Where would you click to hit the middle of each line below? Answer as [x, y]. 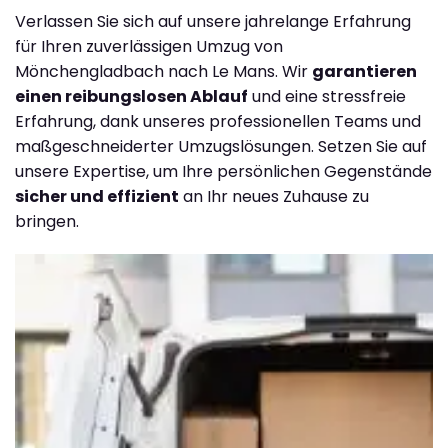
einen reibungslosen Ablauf [131, 96]
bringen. [47, 221]
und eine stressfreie [327, 96]
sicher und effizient [97, 196]
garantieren [364, 71]
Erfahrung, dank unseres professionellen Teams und [218, 121]
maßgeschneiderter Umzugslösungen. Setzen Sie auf [221, 146]
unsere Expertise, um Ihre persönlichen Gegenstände [223, 171]
